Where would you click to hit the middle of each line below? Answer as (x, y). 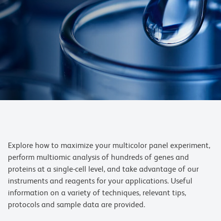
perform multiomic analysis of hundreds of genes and (98, 157)
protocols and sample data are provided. (76, 205)
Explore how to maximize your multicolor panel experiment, (109, 146)
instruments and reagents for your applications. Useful (100, 181)
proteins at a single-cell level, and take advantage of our (103, 169)
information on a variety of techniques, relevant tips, (97, 193)
